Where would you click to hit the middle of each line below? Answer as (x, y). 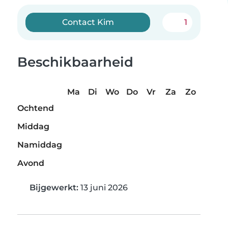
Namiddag (40, 145)
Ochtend (36, 108)
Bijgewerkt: (54, 188)
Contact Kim (88, 22)
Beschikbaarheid (75, 62)
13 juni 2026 (103, 188)
